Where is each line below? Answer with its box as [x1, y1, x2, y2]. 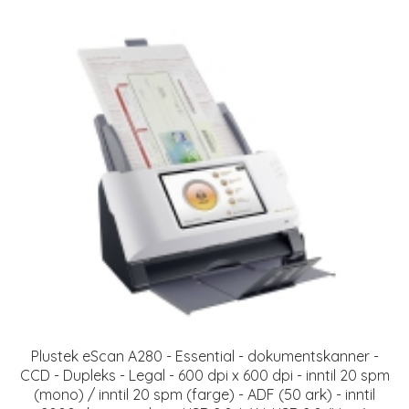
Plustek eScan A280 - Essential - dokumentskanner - [30, 346, 379, 365]
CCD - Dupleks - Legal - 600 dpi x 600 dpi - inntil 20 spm [19, 365, 390, 384]
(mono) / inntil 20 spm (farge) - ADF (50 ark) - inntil [34, 384, 375, 404]
